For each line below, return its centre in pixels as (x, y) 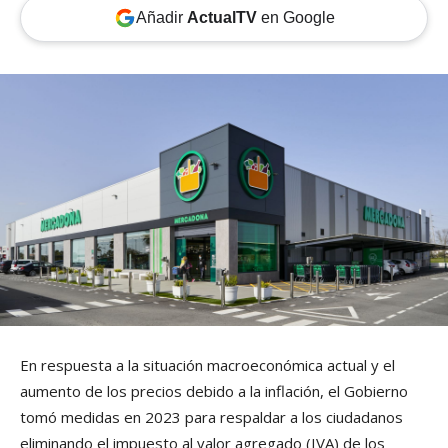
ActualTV (221, 18)
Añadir (161, 18)
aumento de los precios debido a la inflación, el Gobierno (214, 391)
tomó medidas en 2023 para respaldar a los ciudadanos (211, 417)
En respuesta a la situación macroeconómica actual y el (207, 365)
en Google (295, 18)
